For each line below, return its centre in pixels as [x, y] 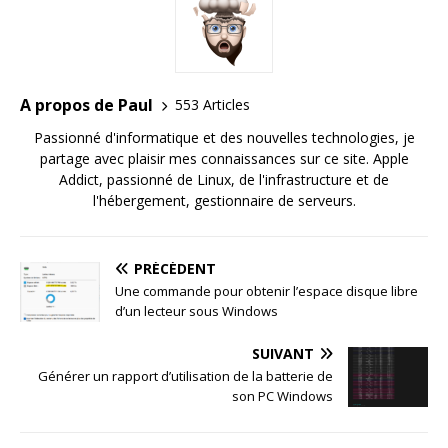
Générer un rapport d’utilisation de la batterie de [185, 375]
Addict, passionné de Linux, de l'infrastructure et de [224, 179]
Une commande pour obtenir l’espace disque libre [266, 290]
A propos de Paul [86, 104]
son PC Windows [282, 395]
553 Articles [212, 105]
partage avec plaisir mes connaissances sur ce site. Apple [224, 158]
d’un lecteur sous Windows [196, 310]
